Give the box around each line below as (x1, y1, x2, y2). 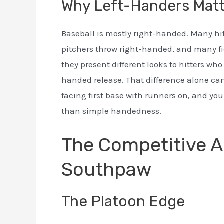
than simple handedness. (61, 106, 161, 116)
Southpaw (61, 157, 151, 181)
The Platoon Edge (61, 192, 185, 210)
